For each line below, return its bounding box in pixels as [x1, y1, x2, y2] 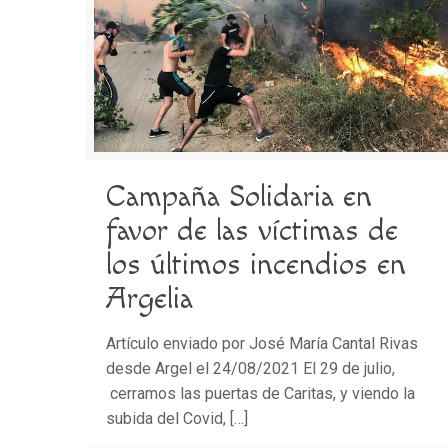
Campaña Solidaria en [106, 178, 373, 215]
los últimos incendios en [106, 246, 407, 283]
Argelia [106, 280, 194, 317]
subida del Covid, [106, 408, 227, 428]
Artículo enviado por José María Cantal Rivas [106, 333, 419, 353]
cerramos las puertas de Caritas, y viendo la [106, 383, 416, 403]
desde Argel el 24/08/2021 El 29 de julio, [106, 358, 396, 378]
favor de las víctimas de [106, 212, 399, 249]
